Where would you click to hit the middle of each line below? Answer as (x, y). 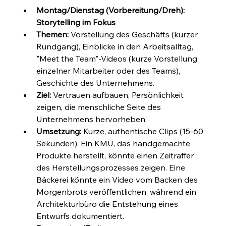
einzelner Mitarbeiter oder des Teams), (109, 70)
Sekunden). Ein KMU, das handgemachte (115, 143)
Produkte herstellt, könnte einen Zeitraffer (116, 155)
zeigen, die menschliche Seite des (100, 107)
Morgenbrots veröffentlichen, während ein (118, 191)
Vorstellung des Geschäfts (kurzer (134, 34)
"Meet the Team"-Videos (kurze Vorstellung (118, 58)
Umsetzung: (59, 131)
